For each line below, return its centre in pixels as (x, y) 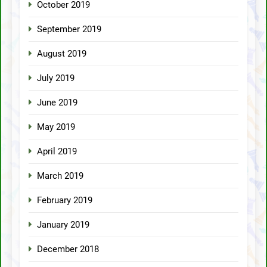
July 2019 (56, 78)
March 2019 (60, 176)
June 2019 (57, 102)
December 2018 (68, 249)
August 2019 (62, 53)
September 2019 (69, 29)
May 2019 (56, 127)
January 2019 (63, 224)
